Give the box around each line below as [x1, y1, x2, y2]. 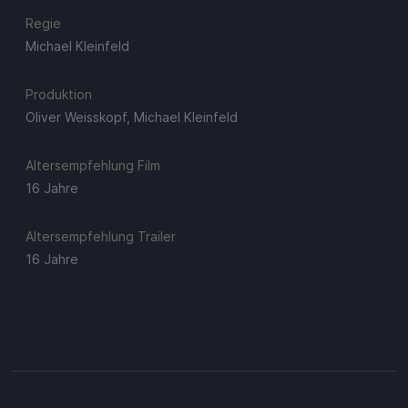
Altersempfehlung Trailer [25, 228, 176, 244]
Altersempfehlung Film [25, 157, 160, 173]
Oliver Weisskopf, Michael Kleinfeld [25, 108, 238, 125]
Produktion [25, 86, 92, 102]
